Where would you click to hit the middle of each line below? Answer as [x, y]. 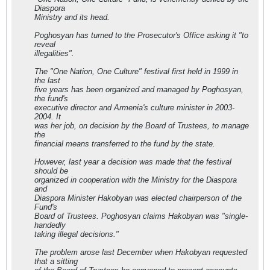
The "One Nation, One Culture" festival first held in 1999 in [136, 71]
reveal [45, 44]
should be [51, 171]
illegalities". [54, 53]
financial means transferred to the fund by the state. [125, 144]
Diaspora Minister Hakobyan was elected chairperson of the [138, 198]
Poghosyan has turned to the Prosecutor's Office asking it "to [141, 35]
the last [47, 80]
